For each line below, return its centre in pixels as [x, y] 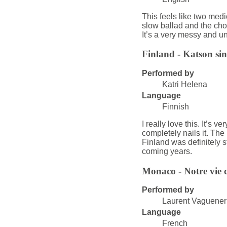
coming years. [167, 151]
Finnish [175, 107]
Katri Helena [184, 84]
